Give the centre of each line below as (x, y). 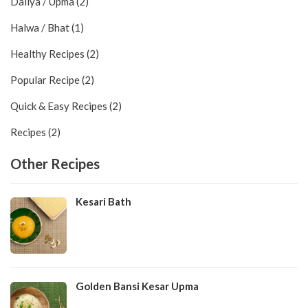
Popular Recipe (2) (52, 79)
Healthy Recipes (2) (55, 53)
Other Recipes (55, 163)
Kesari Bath (103, 201)
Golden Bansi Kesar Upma (137, 286)
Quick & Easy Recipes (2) (66, 106)
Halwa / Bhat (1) (47, 27)
